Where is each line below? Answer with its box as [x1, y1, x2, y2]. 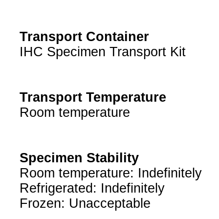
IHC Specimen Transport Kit [19, 44, 186, 60]
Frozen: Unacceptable [19, 196, 151, 211]
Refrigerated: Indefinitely [19, 181, 165, 196]
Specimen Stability [19, 151, 139, 166]
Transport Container [19, 29, 149, 44]
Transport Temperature [19, 90, 166, 105]
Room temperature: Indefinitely [19, 166, 202, 181]
